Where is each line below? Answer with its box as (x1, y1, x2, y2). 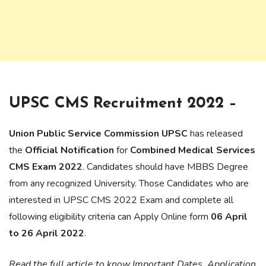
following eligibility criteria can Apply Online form (9, 210, 211, 223)
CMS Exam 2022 (9, 160, 83, 173)
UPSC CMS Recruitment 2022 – (9, 96, 237, 112)
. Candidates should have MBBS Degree (83, 160, 248, 173)
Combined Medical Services (130, 144, 255, 157)
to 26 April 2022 (9, 227, 84, 240)
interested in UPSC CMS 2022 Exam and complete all (9, 194, 233, 207)
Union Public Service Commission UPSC (9, 127, 188, 140)
